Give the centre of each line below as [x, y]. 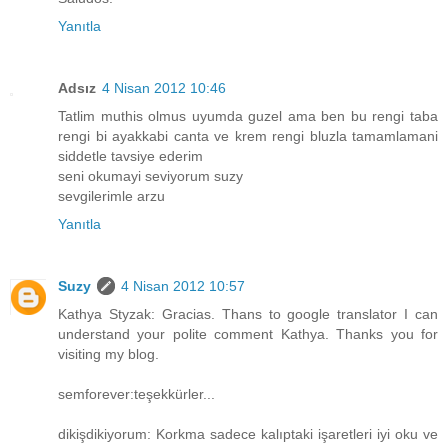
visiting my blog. [108, 353]
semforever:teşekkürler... [136, 393]
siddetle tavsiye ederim [130, 155]
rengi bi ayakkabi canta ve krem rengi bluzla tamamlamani [248, 135]
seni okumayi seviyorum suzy [150, 175]
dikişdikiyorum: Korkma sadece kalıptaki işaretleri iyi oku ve [248, 433]
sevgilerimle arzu [111, 195]
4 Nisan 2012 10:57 [183, 285]
